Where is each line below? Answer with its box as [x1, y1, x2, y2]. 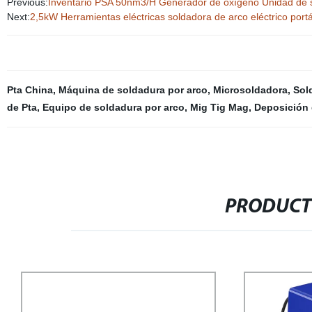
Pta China [6, 84, 53, 95]
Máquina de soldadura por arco [58, 84, 208, 95]
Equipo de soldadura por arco [42, 102, 185, 113]
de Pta [6, 102, 37, 113]
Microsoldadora [212, 84, 288, 95]
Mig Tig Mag [189, 102, 249, 113]
